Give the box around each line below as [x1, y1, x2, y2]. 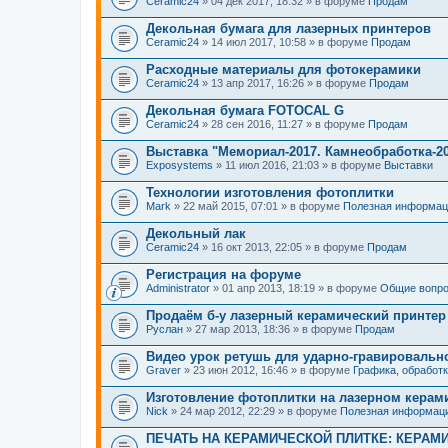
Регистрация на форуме [146, 266, 301, 282]
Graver [146, 363, 181, 376]
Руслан [146, 322, 183, 335]
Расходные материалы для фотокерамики [146, 61, 421, 77]
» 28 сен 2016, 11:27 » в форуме [199, 117, 368, 130]
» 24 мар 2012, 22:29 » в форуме [168, 404, 340, 417]
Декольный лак [146, 225, 246, 241]
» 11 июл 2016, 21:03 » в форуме [213, 158, 384, 171]
